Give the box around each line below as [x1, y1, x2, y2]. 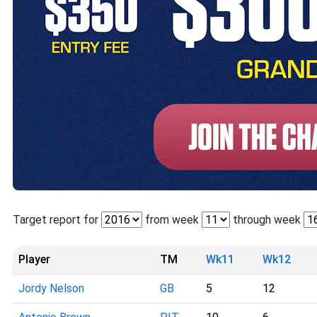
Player [18, 253, 50, 266]
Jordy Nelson [18, 282, 84, 295]
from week [142, 213, 202, 227]
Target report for [13, 213, 101, 227]
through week [230, 213, 304, 227]
